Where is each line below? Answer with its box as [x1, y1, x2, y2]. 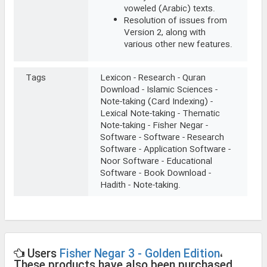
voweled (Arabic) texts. [124, 2, 215, 17]
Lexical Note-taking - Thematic [100, 107, 220, 122]
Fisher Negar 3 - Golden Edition [60, 246, 220, 264]
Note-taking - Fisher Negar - [100, 119, 208, 133]
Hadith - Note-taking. [100, 178, 181, 193]
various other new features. [124, 38, 232, 52]
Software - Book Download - [100, 166, 211, 181]
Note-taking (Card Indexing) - [100, 95, 213, 110]
